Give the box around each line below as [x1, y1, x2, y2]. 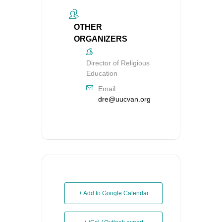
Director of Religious [86, 59, 150, 67]
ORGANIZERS [74, 35, 127, 44]
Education [86, 69, 117, 78]
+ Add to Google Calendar [78, 190, 149, 197]
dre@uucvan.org [98, 95, 151, 104]
